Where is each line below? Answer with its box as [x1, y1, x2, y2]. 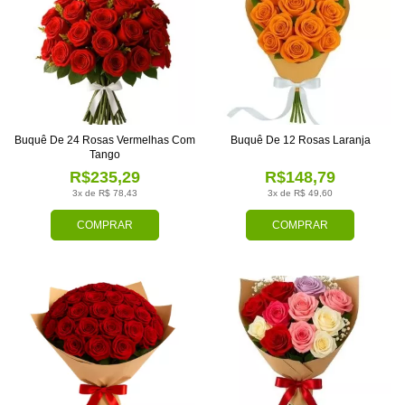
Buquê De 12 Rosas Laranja [230, 134, 371, 147]
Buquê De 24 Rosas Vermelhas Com [14, 134, 117, 147]
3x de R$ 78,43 [72, 188, 137, 199]
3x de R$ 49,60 [268, 188, 333, 199]
